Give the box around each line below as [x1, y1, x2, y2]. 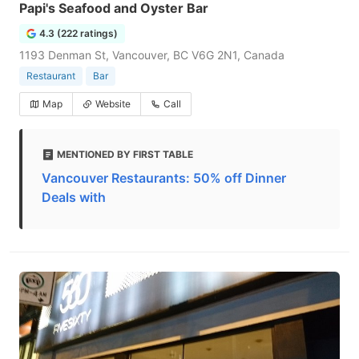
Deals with [42, 189, 106, 205]
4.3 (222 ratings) [39, 27, 118, 39]
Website [95, 98, 131, 110]
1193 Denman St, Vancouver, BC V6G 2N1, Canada [19, 48, 284, 62]
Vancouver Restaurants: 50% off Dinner [42, 170, 286, 186]
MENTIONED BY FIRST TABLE [57, 148, 193, 160]
